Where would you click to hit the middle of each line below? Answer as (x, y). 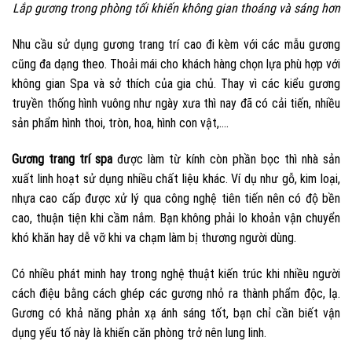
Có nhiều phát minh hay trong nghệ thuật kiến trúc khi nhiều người (176, 273)
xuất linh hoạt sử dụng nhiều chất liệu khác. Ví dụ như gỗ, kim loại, (176, 178)
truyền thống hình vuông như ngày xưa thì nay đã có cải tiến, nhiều (176, 103)
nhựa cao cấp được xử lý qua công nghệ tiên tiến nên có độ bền (176, 198)
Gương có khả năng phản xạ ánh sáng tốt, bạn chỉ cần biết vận (176, 313)
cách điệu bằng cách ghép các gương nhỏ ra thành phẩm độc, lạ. (176, 293)
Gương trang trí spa (62, 159)
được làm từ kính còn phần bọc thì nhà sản (227, 159)
